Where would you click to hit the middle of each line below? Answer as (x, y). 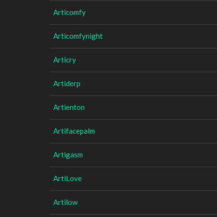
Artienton (69, 107)
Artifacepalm (74, 131)
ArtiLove (68, 178)
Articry (65, 59)
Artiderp (67, 83)
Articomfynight (78, 36)
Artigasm (68, 154)
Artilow (65, 202)
